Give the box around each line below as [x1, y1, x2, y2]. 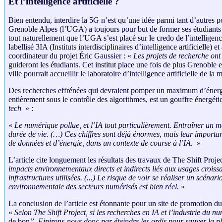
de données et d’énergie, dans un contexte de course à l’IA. [8, 139, 195, 148]
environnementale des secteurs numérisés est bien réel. [8, 182, 179, 191]
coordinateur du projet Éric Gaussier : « [8, 52, 133, 60]
